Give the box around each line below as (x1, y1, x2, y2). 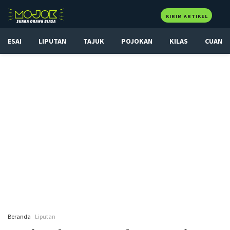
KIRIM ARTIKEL (166, 13, 208, 20)
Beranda (8, 213, 31, 220)
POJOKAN (121, 36, 152, 46)
